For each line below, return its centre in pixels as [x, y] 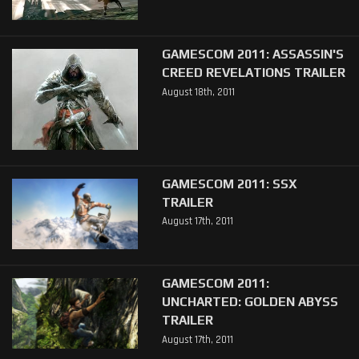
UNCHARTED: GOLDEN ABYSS [250, 302]
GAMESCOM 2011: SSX [229, 184]
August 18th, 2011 [198, 92]
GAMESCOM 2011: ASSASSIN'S [252, 54]
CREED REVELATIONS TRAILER [253, 73]
